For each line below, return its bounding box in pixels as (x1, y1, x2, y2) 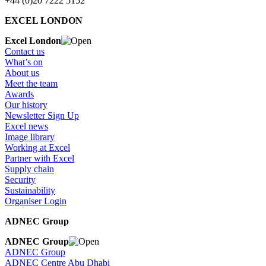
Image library (5, 131, 55, 142)
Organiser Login (5, 195, 66, 206)
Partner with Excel (5, 153, 74, 163)
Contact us (5, 46, 45, 56)
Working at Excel (5, 142, 70, 153)
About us (5, 67, 39, 78)
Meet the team (5, 78, 58, 88)
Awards (5, 88, 34, 99)
